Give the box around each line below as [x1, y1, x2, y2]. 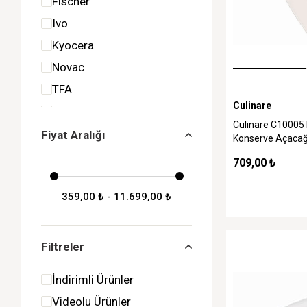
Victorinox [52, 126, 105, 140]
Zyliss [52, 148, 83, 162]
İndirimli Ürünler [52, 273, 134, 286]
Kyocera [52, 38, 94, 52]
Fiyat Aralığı [41, 128, 106, 142]
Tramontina [52, 104, 111, 118]
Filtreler [41, 240, 84, 254]
